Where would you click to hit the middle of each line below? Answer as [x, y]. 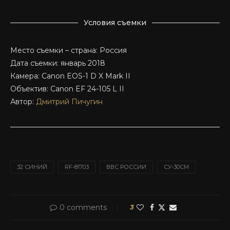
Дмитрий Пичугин [69, 101]
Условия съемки [115, 22]
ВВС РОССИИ [126, 167]
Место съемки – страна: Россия [69, 50]
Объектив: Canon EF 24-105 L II [67, 89]
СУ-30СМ [176, 167]
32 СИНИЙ [32, 167]
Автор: [23, 101]
